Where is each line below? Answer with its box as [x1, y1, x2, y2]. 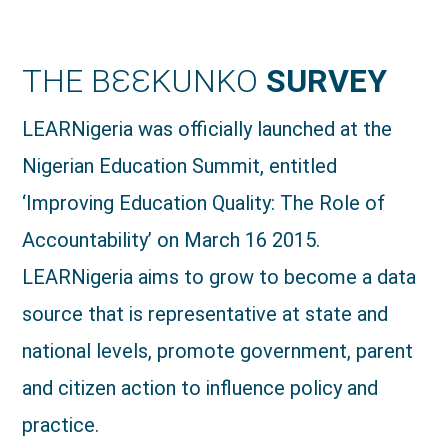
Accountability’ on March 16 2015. [22, 228, 321, 252]
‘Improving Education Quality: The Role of [22, 191, 386, 215]
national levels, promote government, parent [22, 339, 414, 363]
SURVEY [266, 62, 388, 100]
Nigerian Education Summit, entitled [22, 154, 338, 178]
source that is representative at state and [22, 302, 389, 326]
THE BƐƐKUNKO [22, 62, 259, 100]
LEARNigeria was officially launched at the [22, 117, 393, 141]
